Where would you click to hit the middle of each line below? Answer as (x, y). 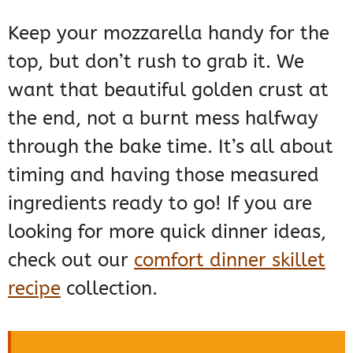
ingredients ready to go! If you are (160, 204)
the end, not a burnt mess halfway (163, 119)
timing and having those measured (163, 175)
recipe (34, 289)
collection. (109, 289)
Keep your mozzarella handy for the (169, 33)
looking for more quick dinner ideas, (167, 232)
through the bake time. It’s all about (171, 147)
